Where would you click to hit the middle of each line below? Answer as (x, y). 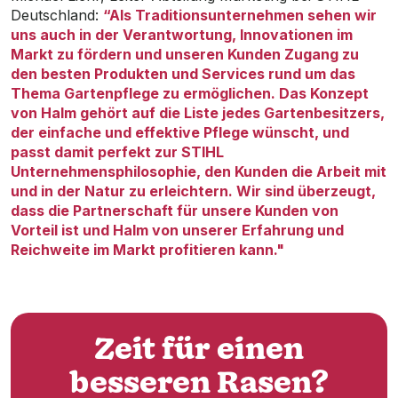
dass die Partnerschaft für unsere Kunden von (175, 211)
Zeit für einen (199, 350)
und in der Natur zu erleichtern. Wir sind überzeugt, (193, 191)
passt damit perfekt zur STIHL (117, 152)
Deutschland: (57, 15)
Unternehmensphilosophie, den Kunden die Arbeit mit (199, 171)
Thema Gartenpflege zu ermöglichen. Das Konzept (190, 93)
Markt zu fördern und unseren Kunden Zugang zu (185, 54)
